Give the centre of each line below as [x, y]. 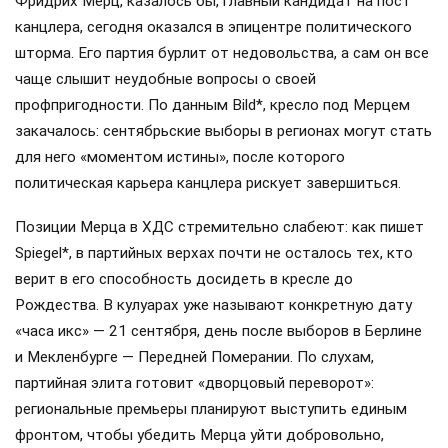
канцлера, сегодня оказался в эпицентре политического [213, 26]
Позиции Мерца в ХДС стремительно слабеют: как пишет [219, 226]
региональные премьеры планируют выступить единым [211, 408]
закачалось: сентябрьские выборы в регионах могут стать [223, 130]
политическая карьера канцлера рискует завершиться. [208, 182]
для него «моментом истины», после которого [180, 156]
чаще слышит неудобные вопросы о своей [165, 78]
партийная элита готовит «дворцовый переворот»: [194, 382]
